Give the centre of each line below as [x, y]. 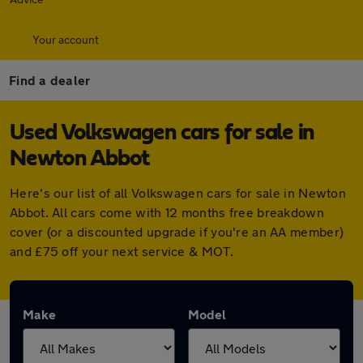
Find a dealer [50, 80]
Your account [66, 39]
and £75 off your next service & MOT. [122, 251]
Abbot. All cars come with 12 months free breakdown [167, 212]
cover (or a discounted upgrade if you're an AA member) [177, 231]
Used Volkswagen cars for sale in [162, 133]
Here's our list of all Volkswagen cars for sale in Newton [178, 192]
